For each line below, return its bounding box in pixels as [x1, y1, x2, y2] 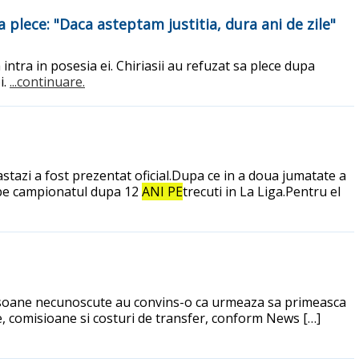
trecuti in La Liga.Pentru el [183, 183, 341, 201]
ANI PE [142, 183, 183, 201]
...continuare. [10, 72, 85, 91]
